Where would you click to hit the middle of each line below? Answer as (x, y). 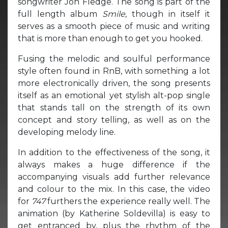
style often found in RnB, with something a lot (114, 71)
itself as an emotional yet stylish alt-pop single (114, 95)
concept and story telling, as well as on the (114, 120)
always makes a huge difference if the (114, 164)
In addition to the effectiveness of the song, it (114, 152)
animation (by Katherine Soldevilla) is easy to (114, 213)
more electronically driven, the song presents (114, 83)
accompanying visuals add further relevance (114, 177)
